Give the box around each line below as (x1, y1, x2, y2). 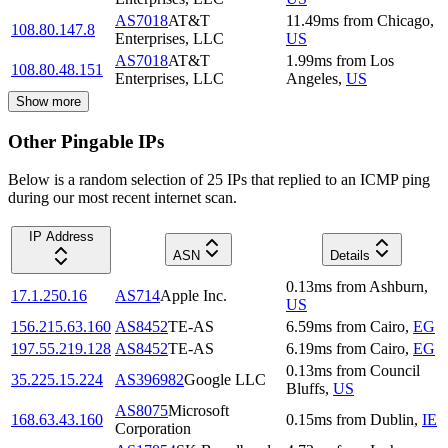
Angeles (286, 69, 338, 87)
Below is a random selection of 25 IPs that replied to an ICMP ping (8, 171, 430, 189)
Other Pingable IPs (8, 130, 164, 152)
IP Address (28, 229, 94, 245)
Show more (16, 93, 81, 109)
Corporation (115, 420, 191, 438)
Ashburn (369, 278, 424, 296)
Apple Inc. (160, 287, 227, 305)
